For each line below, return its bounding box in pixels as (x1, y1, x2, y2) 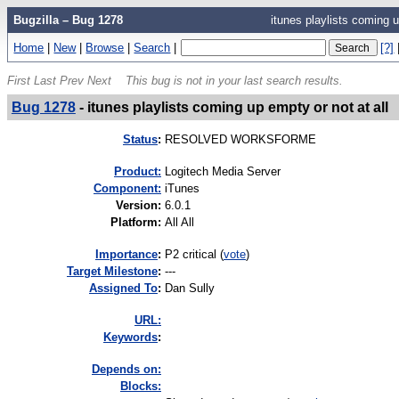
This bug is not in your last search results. (126, 74, 343, 87)
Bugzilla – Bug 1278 (13, 13, 123, 27)
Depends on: (92, 362, 161, 376)
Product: (114, 164, 161, 178)
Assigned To (89, 281, 158, 295)
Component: (94, 181, 161, 195)
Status (123, 132, 158, 146)
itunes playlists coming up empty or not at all (86, 98, 388, 115)
